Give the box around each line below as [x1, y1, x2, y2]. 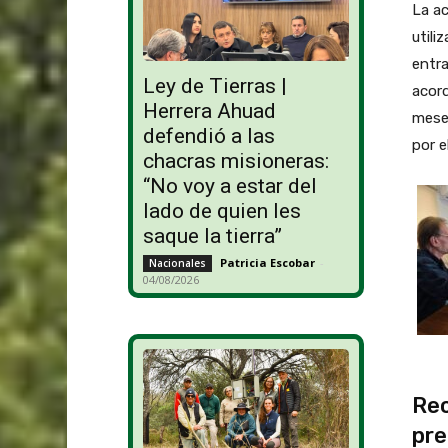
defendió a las [142, 124, 275, 149]
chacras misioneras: [142, 149, 329, 174]
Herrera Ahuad [142, 99, 276, 124]
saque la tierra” [142, 224, 282, 249]
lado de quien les [142, 199, 301, 224]
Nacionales [148, 256, 206, 271]
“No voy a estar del [142, 174, 317, 199]
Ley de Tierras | [142, 74, 287, 99]
